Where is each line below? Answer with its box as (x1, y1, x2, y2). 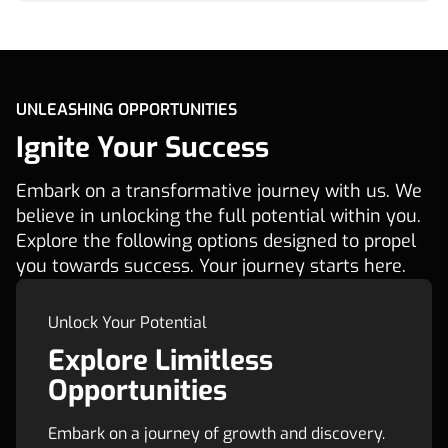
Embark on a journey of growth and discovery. (48, 423, 385, 444)
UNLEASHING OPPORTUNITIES (16, 99, 237, 120)
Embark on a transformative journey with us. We (16, 179, 422, 203)
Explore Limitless (48, 342, 273, 379)
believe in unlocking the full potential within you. (16, 204, 421, 228)
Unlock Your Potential (48, 312, 207, 333)
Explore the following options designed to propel (16, 229, 416, 253)
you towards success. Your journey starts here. (16, 254, 406, 278)
